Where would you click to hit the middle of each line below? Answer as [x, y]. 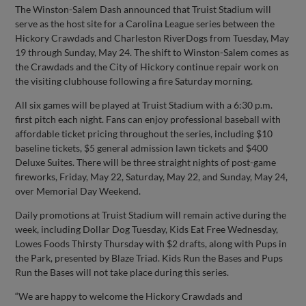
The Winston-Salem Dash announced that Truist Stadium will [143, 9]
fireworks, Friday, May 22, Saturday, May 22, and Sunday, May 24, [152, 176]
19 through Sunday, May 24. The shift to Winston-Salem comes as [152, 52]
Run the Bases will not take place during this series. [122, 272]
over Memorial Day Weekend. [78, 191]
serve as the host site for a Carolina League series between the [145, 23]
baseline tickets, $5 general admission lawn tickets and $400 [142, 148]
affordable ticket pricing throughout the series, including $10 [144, 133]
